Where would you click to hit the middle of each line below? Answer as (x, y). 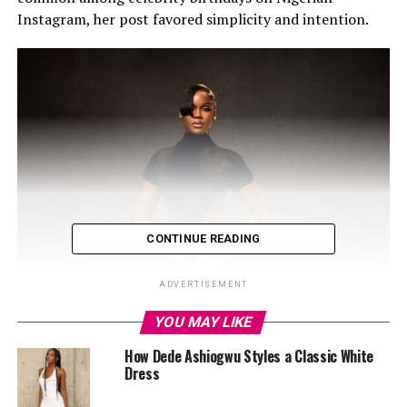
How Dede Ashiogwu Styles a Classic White (249, 356)
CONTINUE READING (203, 238)
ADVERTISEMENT (203, 284)
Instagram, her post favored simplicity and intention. (193, 19)
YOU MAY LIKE (204, 322)
